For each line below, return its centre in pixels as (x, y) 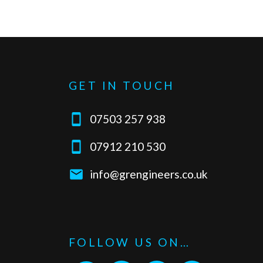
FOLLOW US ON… (129, 242)
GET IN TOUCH (122, 86)
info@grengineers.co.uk (149, 174)
